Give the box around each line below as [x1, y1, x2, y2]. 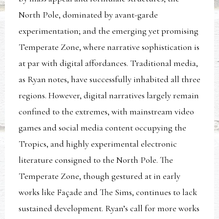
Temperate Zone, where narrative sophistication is [19, 42, 200, 53]
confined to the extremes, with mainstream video [19, 106, 195, 117]
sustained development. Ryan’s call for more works [19, 203, 200, 214]
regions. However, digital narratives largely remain [19, 90, 199, 101]
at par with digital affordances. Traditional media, [19, 58, 198, 69]
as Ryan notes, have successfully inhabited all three [19, 74, 201, 85]
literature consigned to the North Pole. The [19, 154, 174, 166]
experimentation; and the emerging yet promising [19, 25, 199, 37]
